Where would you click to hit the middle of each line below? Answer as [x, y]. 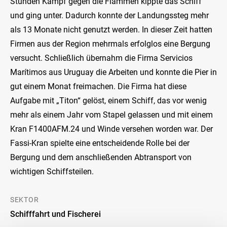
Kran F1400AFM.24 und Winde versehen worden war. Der [111, 129]
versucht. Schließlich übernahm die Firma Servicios [101, 58]
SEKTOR [25, 200]
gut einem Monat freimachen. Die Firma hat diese [98, 86]
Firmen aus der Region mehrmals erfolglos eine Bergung [110, 44]
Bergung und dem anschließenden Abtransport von [101, 157]
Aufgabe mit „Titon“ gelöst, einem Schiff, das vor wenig [108, 101]
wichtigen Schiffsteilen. [52, 172]
